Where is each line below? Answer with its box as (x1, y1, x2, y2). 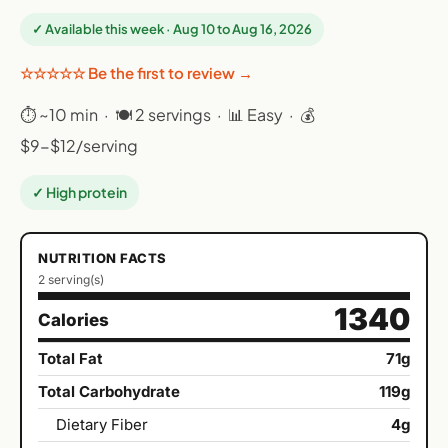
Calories (38, 310, 109, 331)
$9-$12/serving (20, 135, 138, 157)
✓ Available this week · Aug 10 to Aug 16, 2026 (32, 21, 312, 38)
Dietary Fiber (56, 415, 148, 435)
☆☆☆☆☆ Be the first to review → (20, 63, 253, 83)
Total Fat (38, 349, 103, 369)
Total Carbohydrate (38, 382, 180, 402)
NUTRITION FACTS (38, 250, 167, 267)
